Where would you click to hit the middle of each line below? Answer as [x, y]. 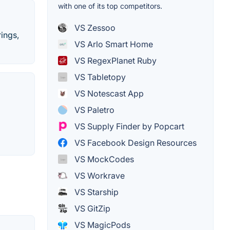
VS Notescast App [108, 94]
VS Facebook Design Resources [135, 143]
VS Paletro [93, 110]
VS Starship [95, 192]
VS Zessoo [94, 28]
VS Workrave [99, 176]
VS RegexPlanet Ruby [114, 61]
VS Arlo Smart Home [113, 44]
